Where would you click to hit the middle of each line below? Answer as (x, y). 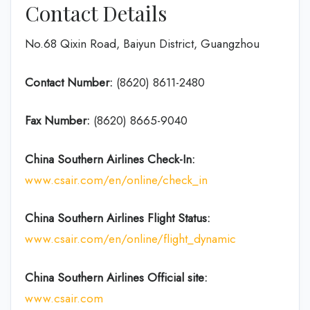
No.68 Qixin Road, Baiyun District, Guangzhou (142, 44)
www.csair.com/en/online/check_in (116, 180)
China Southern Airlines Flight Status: (118, 218)
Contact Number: (69, 82)
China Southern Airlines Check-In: (110, 159)
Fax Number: (57, 120)
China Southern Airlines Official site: (116, 277)
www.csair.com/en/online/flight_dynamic (130, 239)
